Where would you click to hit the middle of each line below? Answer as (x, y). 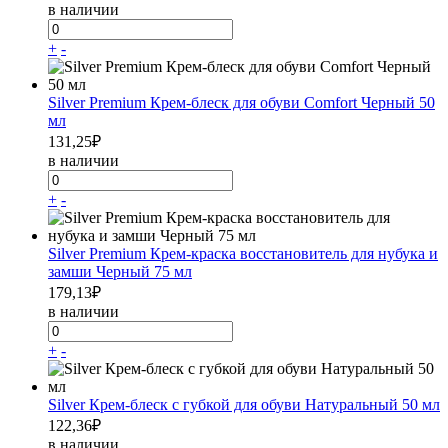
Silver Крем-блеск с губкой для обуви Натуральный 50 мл (244, 404)
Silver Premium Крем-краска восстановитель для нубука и (243, 253)
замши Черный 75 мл (120, 271)
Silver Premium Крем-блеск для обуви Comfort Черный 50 (241, 102)
